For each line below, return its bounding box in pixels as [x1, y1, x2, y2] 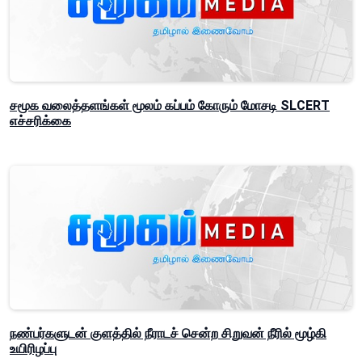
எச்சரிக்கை [10, 113, 71, 129]
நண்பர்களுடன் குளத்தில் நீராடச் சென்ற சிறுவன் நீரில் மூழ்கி [10, 326, 326, 342]
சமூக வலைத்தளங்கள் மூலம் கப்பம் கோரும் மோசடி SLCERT [10, 98, 330, 114]
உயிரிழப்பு [10, 341, 57, 357]
